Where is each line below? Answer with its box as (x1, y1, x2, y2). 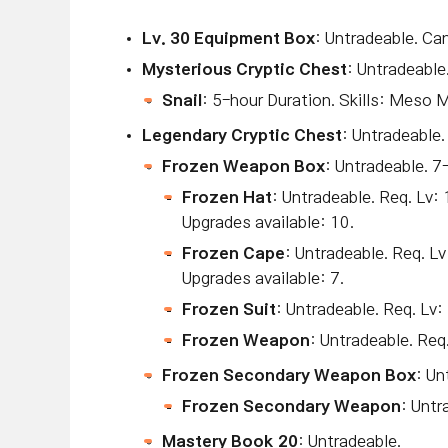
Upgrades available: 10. (182, 214, 354, 230)
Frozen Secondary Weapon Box (162, 367, 416, 383)
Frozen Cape (182, 245, 285, 261)
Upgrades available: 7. (182, 270, 344, 286)
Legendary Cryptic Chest (142, 127, 342, 143)
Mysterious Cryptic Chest (142, 61, 347, 77)
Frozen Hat (182, 189, 272, 205)
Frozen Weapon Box (162, 158, 325, 174)
